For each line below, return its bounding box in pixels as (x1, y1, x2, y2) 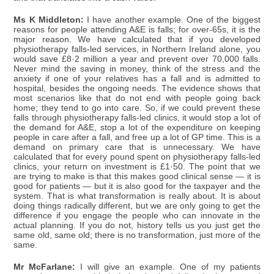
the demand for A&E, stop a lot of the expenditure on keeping (13, 123, 261, 133)
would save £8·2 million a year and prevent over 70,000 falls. (13, 54, 261, 64)
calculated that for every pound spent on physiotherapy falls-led (13, 152, 261, 162)
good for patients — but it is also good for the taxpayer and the (13, 182, 261, 191)
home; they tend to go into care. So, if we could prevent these (13, 103, 261, 113)
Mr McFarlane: (13, 262, 76, 272)
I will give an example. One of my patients (75, 262, 261, 272)
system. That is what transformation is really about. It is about (13, 191, 261, 201)
